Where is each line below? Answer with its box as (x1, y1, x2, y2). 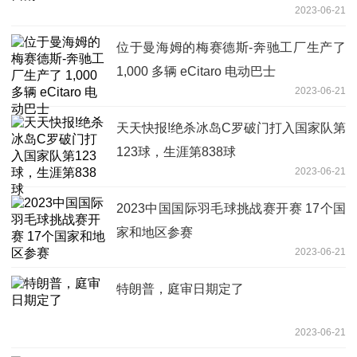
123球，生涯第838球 (116, 144, 236, 159)
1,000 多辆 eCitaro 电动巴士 (116, 64, 276, 78)
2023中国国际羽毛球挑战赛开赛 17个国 (116, 201, 346, 215)
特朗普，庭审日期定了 (116, 281, 244, 296)
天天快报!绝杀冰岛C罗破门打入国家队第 (116, 120, 346, 135)
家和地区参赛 (116, 225, 193, 239)
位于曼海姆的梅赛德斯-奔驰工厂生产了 (116, 40, 346, 54)
